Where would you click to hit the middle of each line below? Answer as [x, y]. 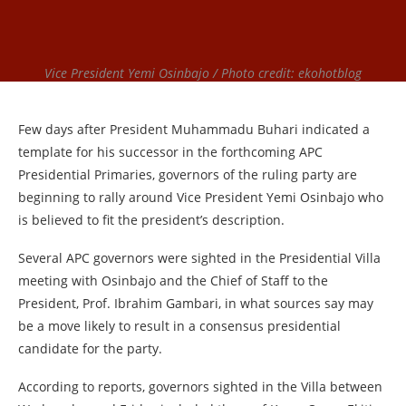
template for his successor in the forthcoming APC [170, 152]
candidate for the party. [90, 348]
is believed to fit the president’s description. [151, 220]
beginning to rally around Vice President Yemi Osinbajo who [201, 197]
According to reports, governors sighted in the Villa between [200, 387]
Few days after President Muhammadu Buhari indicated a [194, 129]
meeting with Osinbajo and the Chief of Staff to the [173, 280]
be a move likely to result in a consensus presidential [179, 326]
